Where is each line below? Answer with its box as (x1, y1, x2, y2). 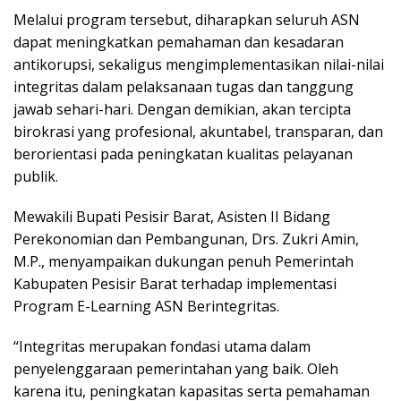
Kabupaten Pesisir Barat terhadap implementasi (13, 274, 337, 294)
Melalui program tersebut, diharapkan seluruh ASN (13, 10, 360, 30)
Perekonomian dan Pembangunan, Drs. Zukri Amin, (13, 229, 359, 249)
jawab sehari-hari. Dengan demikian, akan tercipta (13, 99, 351, 119)
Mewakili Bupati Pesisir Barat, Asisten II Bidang (13, 207, 330, 226)
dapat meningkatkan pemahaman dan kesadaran (13, 32, 344, 52)
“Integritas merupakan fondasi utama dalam (13, 337, 311, 356)
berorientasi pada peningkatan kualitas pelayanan (13, 144, 353, 164)
